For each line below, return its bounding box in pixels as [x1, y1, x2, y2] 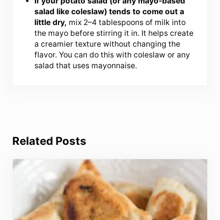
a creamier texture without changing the [34, 39, 181, 49]
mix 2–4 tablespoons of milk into [67, 17, 186, 27]
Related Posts [12, 134, 86, 148]
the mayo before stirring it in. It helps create [34, 28, 194, 38]
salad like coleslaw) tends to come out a [34, 6, 185, 16]
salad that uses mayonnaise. [34, 60, 137, 70]
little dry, [34, 17, 67, 27]
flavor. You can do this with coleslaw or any [34, 50, 191, 59]
